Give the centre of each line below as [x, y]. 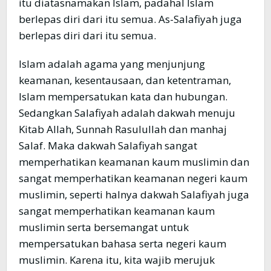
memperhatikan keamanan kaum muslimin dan [134, 162]
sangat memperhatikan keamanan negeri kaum [133, 178]
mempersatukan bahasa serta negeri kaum [122, 244]
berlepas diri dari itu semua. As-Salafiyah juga [130, 19]
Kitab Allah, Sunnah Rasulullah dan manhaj [123, 129]
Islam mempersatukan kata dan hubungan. [123, 97]
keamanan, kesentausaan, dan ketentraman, [125, 80]
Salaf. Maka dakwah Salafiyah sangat [108, 146]
